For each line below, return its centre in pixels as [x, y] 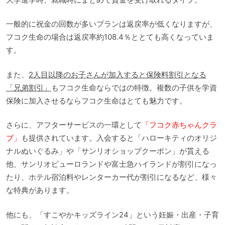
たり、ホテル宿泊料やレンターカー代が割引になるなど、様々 [111, 177]
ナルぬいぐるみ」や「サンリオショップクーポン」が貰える [108, 151]
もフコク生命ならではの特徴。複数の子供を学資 [134, 87]
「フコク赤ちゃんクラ [179, 125]
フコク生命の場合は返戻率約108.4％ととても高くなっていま [110, 37]
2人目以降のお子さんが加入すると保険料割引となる [117, 74]
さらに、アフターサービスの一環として [74, 125]
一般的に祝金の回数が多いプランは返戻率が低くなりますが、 [111, 24]
